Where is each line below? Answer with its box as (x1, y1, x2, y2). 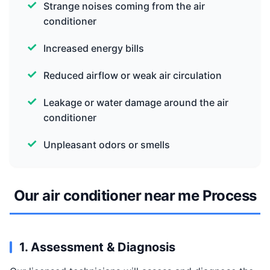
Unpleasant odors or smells (43, 139, 170, 151)
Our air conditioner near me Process (13, 187, 257, 204)
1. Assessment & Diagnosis (19, 240, 175, 254)
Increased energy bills (43, 42, 144, 54)
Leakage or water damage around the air (43, 96, 228, 108)
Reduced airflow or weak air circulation (43, 69, 222, 81)
